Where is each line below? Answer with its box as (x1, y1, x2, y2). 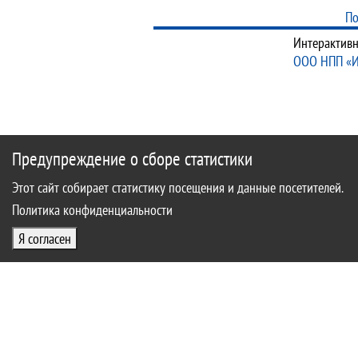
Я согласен (18, 229, 71, 248)
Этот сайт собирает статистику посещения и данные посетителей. (12, 178, 344, 197)
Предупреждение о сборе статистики (12, 147, 253, 170)
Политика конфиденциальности (12, 201, 173, 219)
